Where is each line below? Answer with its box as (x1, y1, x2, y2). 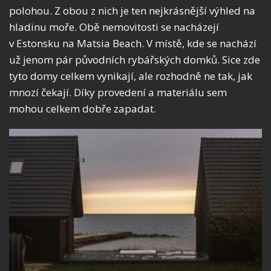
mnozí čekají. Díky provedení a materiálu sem (9, 85, 227, 100)
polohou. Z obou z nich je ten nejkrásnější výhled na (9, 4, 255, 18)
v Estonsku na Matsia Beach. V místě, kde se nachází (9, 36, 256, 51)
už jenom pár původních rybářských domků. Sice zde (9, 53, 260, 67)
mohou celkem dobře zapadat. (9, 102, 156, 116)
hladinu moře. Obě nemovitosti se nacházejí (9, 20, 219, 34)
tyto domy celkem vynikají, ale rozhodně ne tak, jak (9, 69, 252, 83)
